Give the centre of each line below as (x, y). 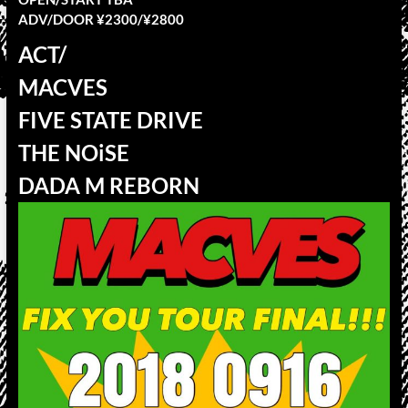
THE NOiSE (73, 153)
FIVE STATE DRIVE (110, 120)
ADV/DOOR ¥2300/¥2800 (101, 19)
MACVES (62, 87)
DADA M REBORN (108, 185)
